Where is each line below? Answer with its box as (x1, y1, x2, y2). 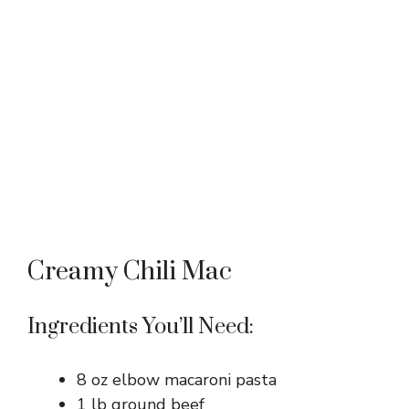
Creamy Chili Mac (27, 256, 232, 288)
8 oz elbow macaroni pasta (77, 369, 277, 392)
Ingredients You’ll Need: (27, 313, 254, 341)
